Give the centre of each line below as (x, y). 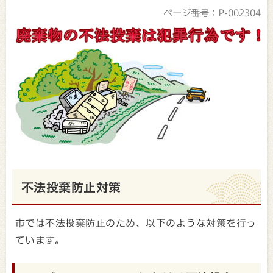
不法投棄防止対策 (71, 187)
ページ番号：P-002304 (212, 12)
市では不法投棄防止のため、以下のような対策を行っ (136, 223)
